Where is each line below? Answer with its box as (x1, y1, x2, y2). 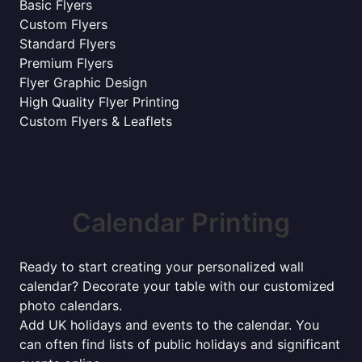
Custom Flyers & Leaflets (19, 113, 172, 129)
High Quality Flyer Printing (19, 94, 179, 110)
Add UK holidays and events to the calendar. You (19, 317, 319, 333)
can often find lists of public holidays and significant (19, 336, 340, 352)
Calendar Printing (72, 207, 290, 238)
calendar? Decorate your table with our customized (19, 278, 335, 294)
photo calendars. (19, 297, 122, 314)
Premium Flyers (19, 55, 113, 71)
